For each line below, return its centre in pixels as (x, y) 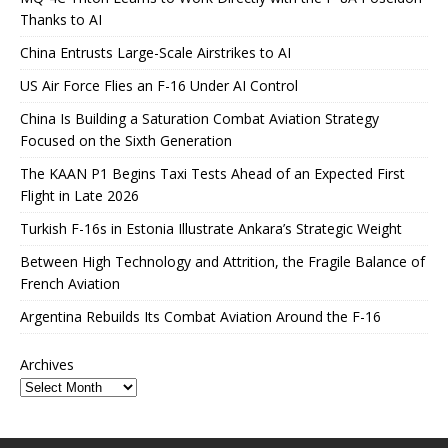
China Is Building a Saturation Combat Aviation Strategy (199, 119)
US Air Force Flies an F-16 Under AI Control (159, 86)
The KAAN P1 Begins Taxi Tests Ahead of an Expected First (212, 174)
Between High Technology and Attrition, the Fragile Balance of (222, 262)
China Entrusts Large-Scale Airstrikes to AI (155, 53)
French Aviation (70, 284)
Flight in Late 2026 (79, 196)
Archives (47, 365)
